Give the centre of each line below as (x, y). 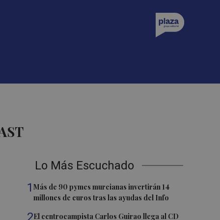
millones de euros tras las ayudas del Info (101, 198)
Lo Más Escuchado (85, 165)
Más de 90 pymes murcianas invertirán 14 (102, 187)
